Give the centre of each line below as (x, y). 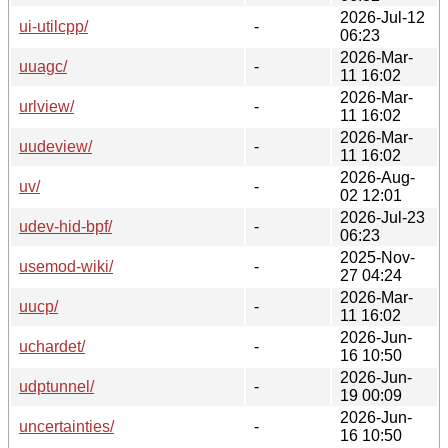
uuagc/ (43, 66)
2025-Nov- (377, 257)
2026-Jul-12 (382, 17)
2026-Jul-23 (382, 217)
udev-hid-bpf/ (65, 226)
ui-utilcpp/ (53, 26)
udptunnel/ (56, 386)
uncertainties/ (66, 426)
